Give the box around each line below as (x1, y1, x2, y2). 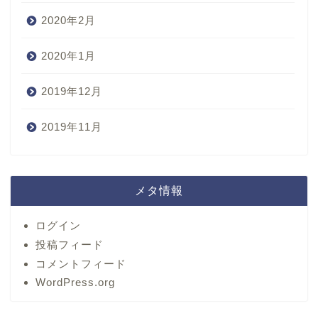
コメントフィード (35, 258, 126, 270)
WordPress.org (35, 276, 115, 289)
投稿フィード (35, 238, 104, 251)
